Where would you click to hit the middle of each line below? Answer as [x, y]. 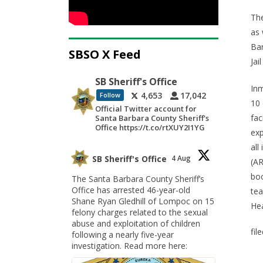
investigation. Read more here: [129, 246]
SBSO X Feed [105, 54]
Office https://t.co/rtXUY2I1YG [150, 127]
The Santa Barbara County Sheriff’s [138, 179]
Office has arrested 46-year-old [131, 190]
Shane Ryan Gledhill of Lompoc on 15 [143, 201]
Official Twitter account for [146, 109]
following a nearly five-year [123, 235]
